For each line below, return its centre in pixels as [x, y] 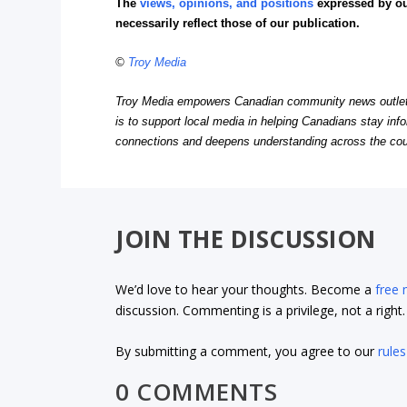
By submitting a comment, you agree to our [247, 352]
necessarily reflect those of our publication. [238, 23]
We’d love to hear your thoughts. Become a [246, 289]
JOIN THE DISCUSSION [246, 239]
